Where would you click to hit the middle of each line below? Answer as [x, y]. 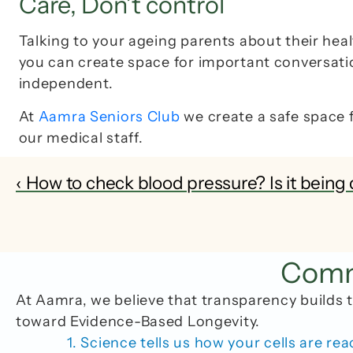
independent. [66, 84]
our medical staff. [83, 138]
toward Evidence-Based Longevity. [138, 322]
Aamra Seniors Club [109, 117]
